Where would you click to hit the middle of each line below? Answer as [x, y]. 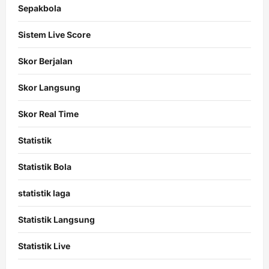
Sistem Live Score [54, 34]
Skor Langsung [49, 87]
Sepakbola [40, 8]
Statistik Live [44, 246]
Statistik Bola [45, 166]
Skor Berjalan [45, 61]
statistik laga [44, 193]
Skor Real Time [48, 113]
